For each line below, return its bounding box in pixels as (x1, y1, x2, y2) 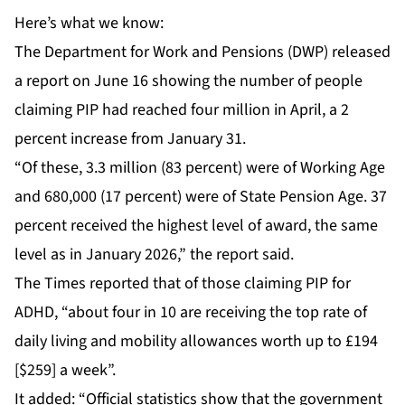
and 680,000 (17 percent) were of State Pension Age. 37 (14, 185, 387, 209)
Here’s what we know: (14, 12, 164, 35)
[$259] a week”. (14, 359, 116, 382)
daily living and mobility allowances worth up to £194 (14, 330, 378, 353)
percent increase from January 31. (14, 127, 246, 151)
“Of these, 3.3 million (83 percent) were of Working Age (14, 156, 385, 180)
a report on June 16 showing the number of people (14, 70, 363, 93)
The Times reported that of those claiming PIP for (14, 272, 351, 296)
